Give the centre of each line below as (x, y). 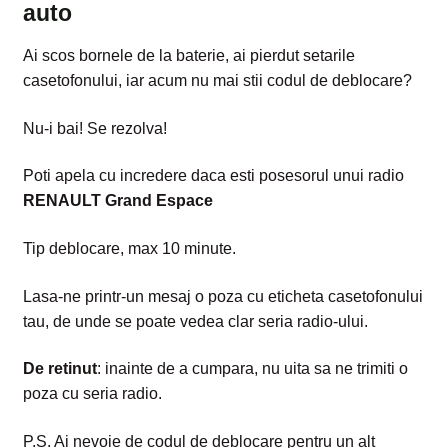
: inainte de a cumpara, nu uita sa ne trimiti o (252, 369)
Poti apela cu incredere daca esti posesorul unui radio (213, 176)
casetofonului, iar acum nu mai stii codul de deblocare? (217, 80)
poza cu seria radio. (92, 394)
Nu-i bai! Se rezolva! (94, 128)
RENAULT (61, 201)
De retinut (59, 369)
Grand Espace (158, 201)
